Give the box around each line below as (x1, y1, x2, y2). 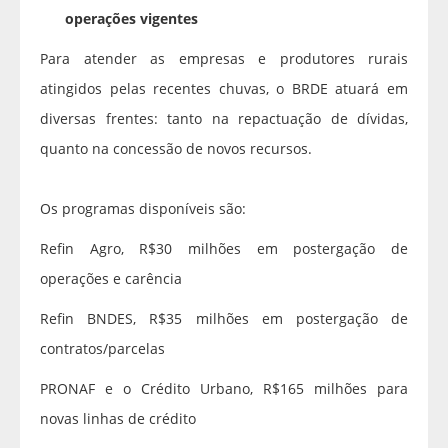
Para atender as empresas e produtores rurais (40, 49, 408, 69)
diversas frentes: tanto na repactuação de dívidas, (40, 109, 408, 129)
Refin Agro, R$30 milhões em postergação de (40, 239, 408, 259)
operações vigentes (65, 9, 198, 29)
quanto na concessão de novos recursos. (40, 139, 312, 159)
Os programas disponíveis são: (40, 199, 246, 219)
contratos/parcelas (40, 339, 165, 359)
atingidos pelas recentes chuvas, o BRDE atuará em (40, 79, 408, 99)
